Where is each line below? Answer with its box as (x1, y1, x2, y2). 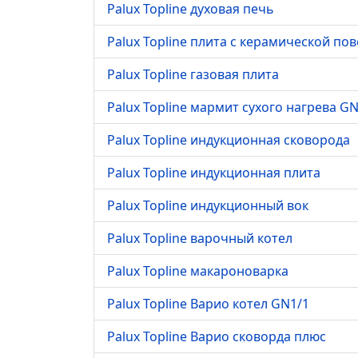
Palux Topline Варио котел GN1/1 (107, 295, 309, 312)
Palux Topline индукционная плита (107, 164, 320, 181)
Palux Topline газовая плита (107, 66, 279, 83)
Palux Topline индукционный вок (107, 197, 308, 214)
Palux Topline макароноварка (107, 262, 288, 280)
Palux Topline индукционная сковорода (107, 131, 350, 149)
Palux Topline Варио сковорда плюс (107, 328, 326, 345)
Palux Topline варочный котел (107, 229, 292, 247)
